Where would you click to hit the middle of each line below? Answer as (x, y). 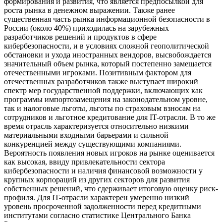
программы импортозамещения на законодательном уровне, (106, 100)
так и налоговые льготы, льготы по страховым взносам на (102, 109)
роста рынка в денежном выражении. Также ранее (89, 10)
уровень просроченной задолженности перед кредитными (103, 207)
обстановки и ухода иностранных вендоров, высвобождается (108, 55)
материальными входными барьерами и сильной (86, 135)
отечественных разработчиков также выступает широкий (101, 82)
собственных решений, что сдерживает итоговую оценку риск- (111, 189)
